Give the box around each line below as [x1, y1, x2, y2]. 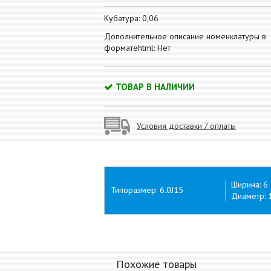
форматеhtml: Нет [104, 42, 171, 53]
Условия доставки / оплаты [137, 120, 236, 131]
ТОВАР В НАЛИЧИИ [116, 81, 195, 93]
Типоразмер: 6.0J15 [111, 184, 183, 195]
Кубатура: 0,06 [104, 13, 158, 24]
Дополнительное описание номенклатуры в [104, 31, 266, 42]
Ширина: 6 [231, 179, 268, 190]
